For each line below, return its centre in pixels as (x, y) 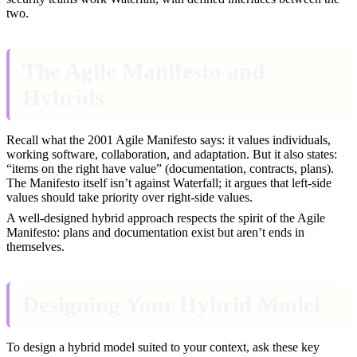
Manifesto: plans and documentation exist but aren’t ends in (155, 232)
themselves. (35, 246)
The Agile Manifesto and (143, 71)
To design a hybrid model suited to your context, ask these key (163, 347)
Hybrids (63, 97)
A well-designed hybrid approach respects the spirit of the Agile (166, 218)
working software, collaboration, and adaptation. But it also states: (172, 154)
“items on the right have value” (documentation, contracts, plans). (170, 168)
